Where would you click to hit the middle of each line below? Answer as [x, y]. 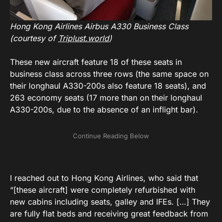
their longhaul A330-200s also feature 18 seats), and [108, 86]
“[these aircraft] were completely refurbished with [103, 190]
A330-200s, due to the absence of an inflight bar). [104, 110]
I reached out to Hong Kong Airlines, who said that [104, 178]
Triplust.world [83, 38]
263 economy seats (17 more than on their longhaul [106, 98]
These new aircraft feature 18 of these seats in [96, 62]
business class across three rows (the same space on [109, 74]
